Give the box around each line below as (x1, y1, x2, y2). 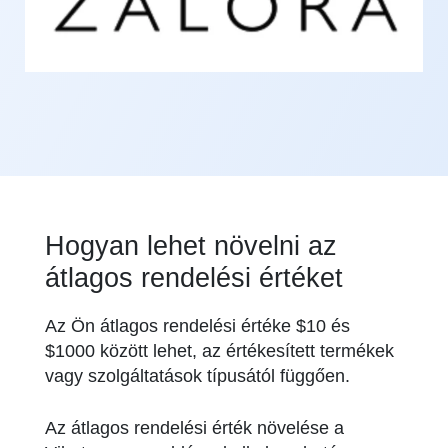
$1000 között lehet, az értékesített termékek (45, 340, 394, 361)
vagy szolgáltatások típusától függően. (45, 365, 350, 386)
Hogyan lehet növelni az (45, 230, 337, 261)
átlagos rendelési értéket (45, 262, 343, 293)
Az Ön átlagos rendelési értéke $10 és (45, 315, 350, 336)
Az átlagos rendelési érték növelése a (45, 417, 344, 438)
